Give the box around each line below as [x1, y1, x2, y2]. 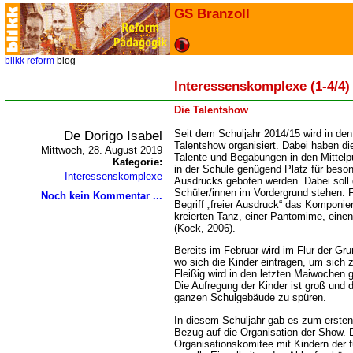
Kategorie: [113, 156, 162, 168]
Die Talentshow [174, 104, 248, 116]
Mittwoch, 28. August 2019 [41, 144, 162, 156]
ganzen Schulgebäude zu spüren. [174, 292, 326, 304]
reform [27, 55, 54, 66]
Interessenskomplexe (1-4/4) [174, 78, 350, 94]
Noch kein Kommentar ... [41, 190, 162, 202]
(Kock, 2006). [174, 222, 236, 234]
